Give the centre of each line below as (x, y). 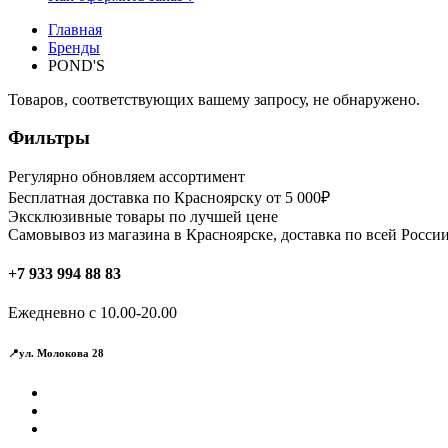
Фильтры (49, 138)
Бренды (74, 47)
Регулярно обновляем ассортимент (126, 176)
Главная (75, 29)
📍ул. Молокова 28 (56, 353)
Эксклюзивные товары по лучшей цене (143, 216)
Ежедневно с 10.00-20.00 (92, 313)
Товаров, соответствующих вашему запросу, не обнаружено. (214, 99)
